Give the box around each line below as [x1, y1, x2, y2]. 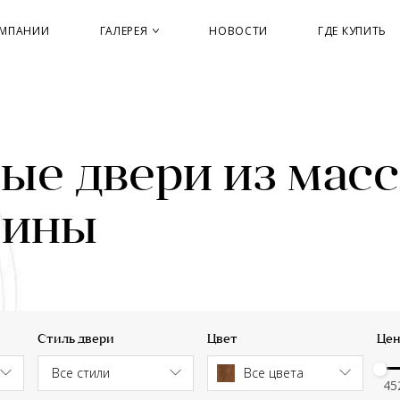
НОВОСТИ [209, 23, 269, 38]
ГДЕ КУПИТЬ [318, 23, 387, 38]
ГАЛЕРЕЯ [99, 23, 152, 38]
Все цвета [243, 364, 304, 381]
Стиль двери [37, 333, 114, 346]
